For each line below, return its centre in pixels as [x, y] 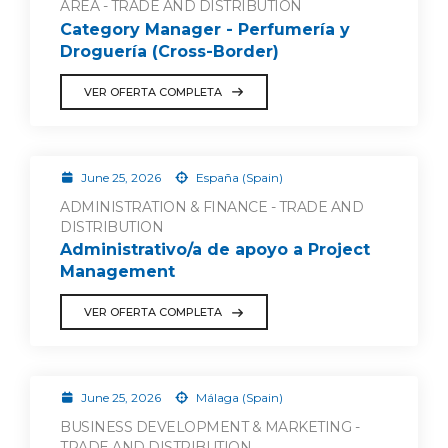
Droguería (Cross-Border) [169, 51]
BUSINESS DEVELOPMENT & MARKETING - [209, 427]
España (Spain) [237, 177]
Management [117, 272]
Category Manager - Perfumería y [205, 29]
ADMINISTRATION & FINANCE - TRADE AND [211, 206]
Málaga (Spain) [237, 398]
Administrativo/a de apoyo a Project [215, 250]
